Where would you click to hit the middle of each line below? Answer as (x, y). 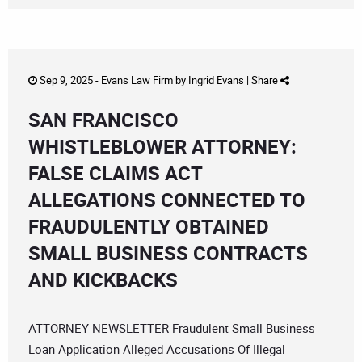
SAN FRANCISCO (103, 120)
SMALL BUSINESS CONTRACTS (168, 253)
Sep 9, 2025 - (69, 80)
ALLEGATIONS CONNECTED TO (167, 200)
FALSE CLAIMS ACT (115, 173)
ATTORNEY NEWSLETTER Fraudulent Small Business (172, 328)
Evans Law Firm (137, 80)
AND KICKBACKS (103, 280)
